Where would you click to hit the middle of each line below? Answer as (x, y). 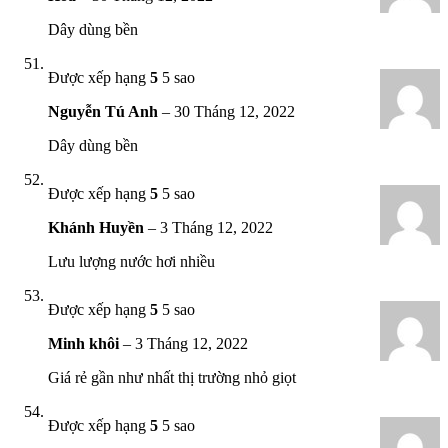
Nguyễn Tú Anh (105, 111)
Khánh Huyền (98, 227)
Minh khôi (85, 343)
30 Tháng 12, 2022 (234, 111)
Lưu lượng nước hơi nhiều (131, 261)
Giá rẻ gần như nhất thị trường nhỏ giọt (172, 377)
